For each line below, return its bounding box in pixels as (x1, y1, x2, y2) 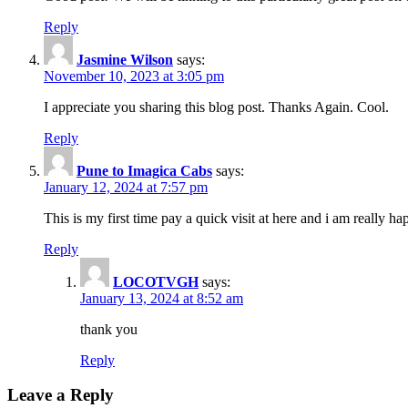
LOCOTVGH (113, 273, 199, 290)
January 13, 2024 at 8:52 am (80, 290, 243, 306)
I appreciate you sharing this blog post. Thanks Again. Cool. (44, 98, 389, 115)
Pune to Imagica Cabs (76, 162, 212, 178)
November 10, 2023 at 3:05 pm (44, 67, 224, 84)
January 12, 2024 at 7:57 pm (44, 178, 208, 195)
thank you (80, 321, 138, 337)
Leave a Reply (7, 385, 114, 405)
